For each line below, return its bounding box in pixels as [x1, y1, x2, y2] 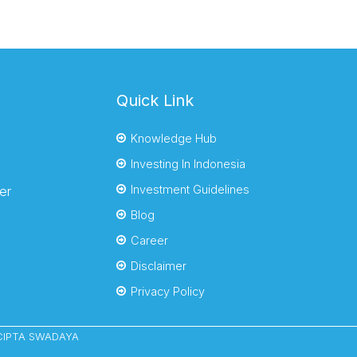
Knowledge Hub [131, 131, 217, 146]
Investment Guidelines [131, 182, 249, 197]
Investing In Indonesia [131, 157, 245, 171]
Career [131, 233, 168, 248]
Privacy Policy [131, 284, 205, 299]
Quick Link [116, 91, 194, 111]
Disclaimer [131, 259, 186, 273]
